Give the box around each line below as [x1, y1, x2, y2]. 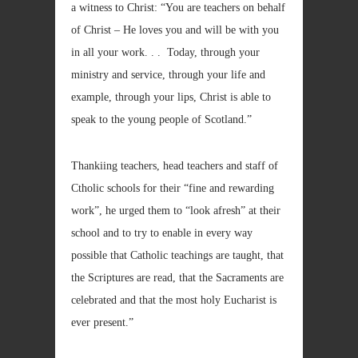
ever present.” [71, 316, 133, 328]
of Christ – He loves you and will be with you [71, 24, 279, 36]
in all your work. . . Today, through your [71, 46, 260, 58]
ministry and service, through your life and [71, 69, 265, 81]
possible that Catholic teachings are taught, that [71, 249, 284, 261]
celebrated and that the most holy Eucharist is [71, 294, 276, 306]
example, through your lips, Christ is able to [71, 91, 271, 103]
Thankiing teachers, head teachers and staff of [71, 160, 278, 172]
